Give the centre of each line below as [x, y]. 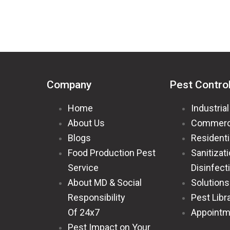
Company [69, 84]
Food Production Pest [112, 152]
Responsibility [97, 197]
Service [83, 167]
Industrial [210, 108]
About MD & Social [105, 182]
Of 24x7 [84, 212]
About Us [87, 123]
